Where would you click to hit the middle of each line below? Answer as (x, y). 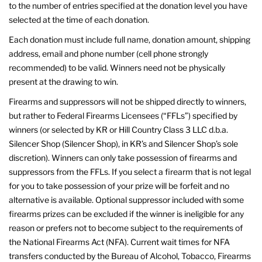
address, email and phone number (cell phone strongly (108, 53)
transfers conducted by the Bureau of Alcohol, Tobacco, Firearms (130, 256)
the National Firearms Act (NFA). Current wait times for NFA (119, 242)
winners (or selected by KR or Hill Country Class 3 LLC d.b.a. (118, 129)
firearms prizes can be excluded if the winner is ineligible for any (126, 213)
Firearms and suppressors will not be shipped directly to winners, (127, 101)
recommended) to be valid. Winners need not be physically (117, 67)
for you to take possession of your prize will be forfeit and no (119, 185)
